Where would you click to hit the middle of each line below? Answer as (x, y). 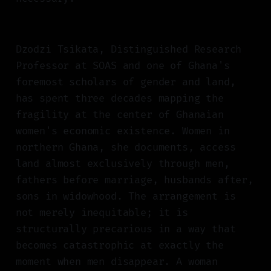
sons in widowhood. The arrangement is (126, 197)
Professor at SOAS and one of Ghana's (122, 66)
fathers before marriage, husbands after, (134, 180)
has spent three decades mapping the (119, 99)
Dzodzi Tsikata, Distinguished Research (129, 50)
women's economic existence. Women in (122, 131)
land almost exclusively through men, (122, 164)
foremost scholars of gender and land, (126, 82)
